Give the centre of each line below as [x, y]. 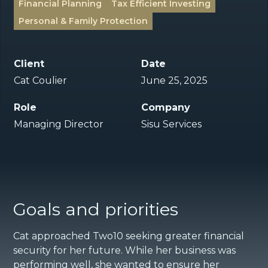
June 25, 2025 [174, 80]
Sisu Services [171, 124]
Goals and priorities [96, 209]
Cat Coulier [41, 80]
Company [166, 107]
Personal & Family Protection [83, 21]
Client [29, 63]
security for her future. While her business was [125, 250]
